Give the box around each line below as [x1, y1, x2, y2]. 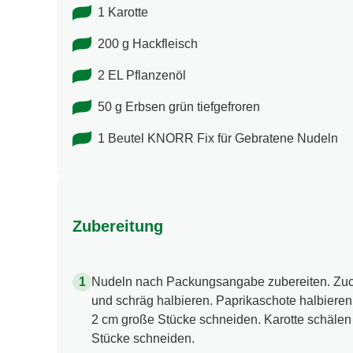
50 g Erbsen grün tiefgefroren [98, 100, 260, 114]
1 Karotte [98, 6, 148, 20]
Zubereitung [72, 217, 163, 235]
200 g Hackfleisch [98, 37, 198, 51]
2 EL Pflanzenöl [98, 69, 186, 83]
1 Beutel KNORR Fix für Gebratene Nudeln [98, 132, 338, 146]
